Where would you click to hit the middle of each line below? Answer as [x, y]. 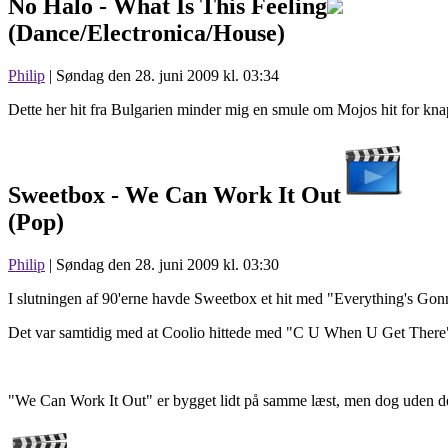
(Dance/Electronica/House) [146, 33]
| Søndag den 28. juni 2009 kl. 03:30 [162, 265]
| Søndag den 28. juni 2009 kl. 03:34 [162, 76]
